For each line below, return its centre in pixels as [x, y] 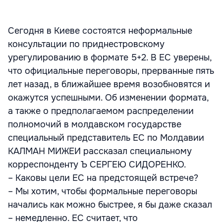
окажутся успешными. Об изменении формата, [108, 98]
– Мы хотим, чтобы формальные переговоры [103, 191]
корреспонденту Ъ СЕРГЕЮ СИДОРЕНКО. [97, 165]
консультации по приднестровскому [86, 44]
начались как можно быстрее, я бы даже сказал [110, 205]
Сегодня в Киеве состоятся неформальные [100, 31]
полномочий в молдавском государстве [95, 124]
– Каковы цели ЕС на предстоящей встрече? [103, 178]
